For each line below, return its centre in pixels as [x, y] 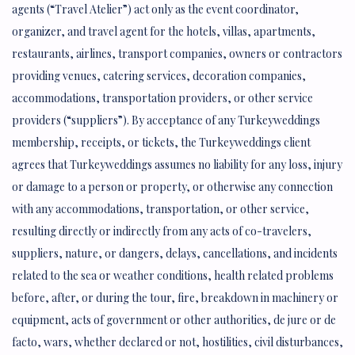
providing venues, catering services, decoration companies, [159, 75]
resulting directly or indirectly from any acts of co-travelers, [162, 231]
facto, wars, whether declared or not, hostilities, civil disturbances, [177, 342]
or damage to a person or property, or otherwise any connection [172, 186]
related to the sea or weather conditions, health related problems [173, 275]
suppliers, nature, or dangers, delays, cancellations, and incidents [175, 253]
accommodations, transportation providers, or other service [162, 97]
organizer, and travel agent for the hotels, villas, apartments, [164, 31]
